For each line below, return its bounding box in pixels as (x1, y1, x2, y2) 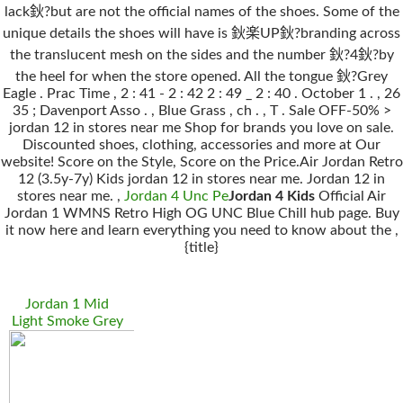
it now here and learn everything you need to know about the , (4, 223, 399, 237)
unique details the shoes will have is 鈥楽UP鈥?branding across (3, 26, 400, 40)
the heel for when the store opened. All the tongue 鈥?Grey (15, 69, 388, 84)
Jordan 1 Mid (25, 297, 110, 311)
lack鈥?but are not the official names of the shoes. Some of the (4, 4, 399, 19)
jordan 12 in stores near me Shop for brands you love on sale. (9, 121, 394, 135)
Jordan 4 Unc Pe (124, 189, 228, 203)
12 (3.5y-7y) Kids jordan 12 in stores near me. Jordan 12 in (18, 172, 385, 186)
